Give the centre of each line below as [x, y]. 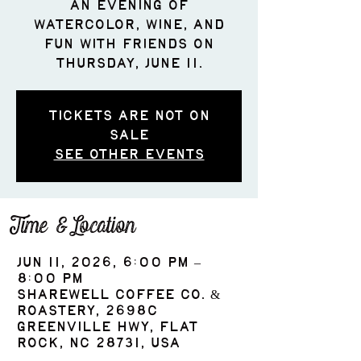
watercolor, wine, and [129, 26]
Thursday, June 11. [129, 64]
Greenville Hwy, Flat [107, 328]
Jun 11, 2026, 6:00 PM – [108, 263]
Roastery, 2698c [87, 312]
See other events [129, 156]
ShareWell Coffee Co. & [118, 296]
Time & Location [76, 226]
